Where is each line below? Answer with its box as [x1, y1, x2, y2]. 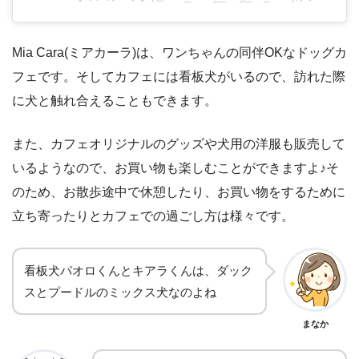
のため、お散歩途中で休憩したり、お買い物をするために [12, 185, 345, 200]
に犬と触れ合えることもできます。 [12, 94, 217, 108]
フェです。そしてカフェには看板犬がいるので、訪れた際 [12, 70, 345, 84]
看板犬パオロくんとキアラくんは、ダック [24, 264, 252, 278]
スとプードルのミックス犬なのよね [24, 285, 216, 300]
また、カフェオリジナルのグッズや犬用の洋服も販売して [12, 137, 345, 151]
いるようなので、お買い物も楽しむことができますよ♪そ [12, 161, 339, 175]
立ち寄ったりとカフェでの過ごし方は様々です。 [12, 209, 294, 224]
